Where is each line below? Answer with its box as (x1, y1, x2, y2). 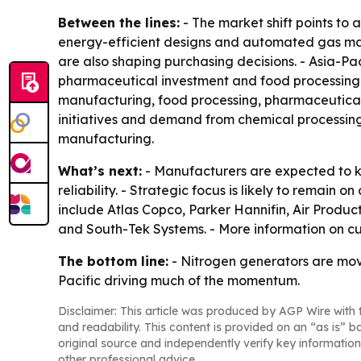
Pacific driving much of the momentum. (58, 272, 300, 289)
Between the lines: (58, 15, 180, 31)
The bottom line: (58, 253, 168, 270)
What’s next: (58, 163, 142, 180)
